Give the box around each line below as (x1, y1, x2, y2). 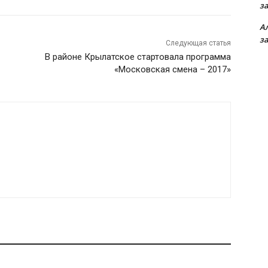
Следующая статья (165, 39, 231, 47)
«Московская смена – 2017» (114, 64, 231, 75)
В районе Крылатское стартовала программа (44, 51, 231, 62)
